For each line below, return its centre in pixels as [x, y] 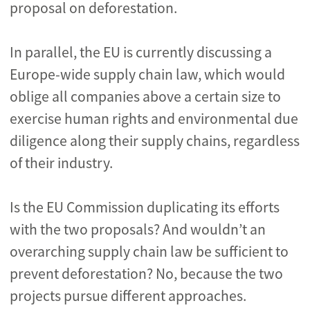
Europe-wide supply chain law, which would [147, 74]
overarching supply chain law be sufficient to [149, 252]
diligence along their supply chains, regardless [155, 141]
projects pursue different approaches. [128, 296]
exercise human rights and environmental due [154, 119]
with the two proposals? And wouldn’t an [138, 229]
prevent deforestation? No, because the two [146, 274]
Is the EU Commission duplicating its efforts [145, 207]
